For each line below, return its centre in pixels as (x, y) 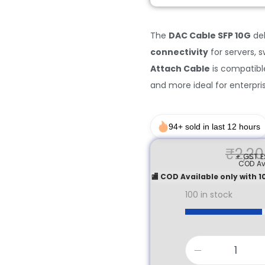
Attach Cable (180, 69)
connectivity (179, 52)
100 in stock (209, 195)
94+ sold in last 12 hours (214, 127)
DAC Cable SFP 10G (210, 35)
